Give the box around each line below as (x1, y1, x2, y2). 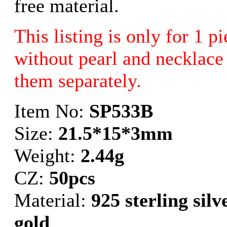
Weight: (14, 145, 81, 166)
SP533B (89, 100, 153, 122)
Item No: (14, 100, 89, 122)
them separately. (14, 70, 141, 91)
